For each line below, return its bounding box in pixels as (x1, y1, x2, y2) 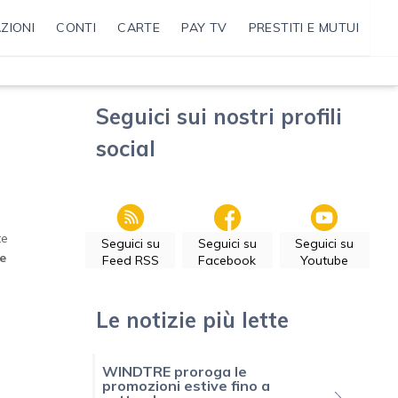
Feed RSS (101, 252, 159, 269)
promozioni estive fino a (102, 377, 270, 395)
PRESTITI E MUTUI (248, 20, 359, 36)
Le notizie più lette (96, 306, 289, 334)
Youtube (300, 252, 349, 269)
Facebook (198, 252, 257, 269)
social (96, 135, 155, 163)
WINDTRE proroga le (102, 362, 247, 381)
